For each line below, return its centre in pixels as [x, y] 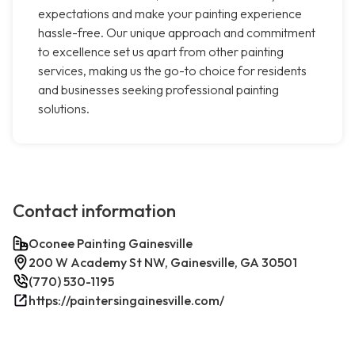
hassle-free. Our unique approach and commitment [177, 33]
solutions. [64, 109]
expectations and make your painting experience [170, 14]
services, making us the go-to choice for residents [172, 71]
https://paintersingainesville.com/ [126, 301]
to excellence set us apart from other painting [161, 52]
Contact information [94, 211]
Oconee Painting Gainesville [111, 244]
